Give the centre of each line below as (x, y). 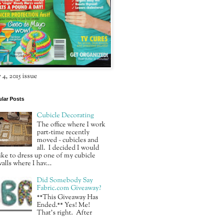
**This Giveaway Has (68, 197)
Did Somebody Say (65, 181)
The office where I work (71, 125)
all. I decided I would (68, 148)
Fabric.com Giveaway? (69, 189)
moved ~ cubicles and (68, 140)
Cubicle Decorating (66, 116)
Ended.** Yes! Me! (64, 205)
